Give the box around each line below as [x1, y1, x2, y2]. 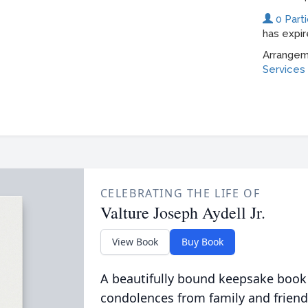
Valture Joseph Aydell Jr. [100, 201, 265, 223]
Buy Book [181, 235, 223, 248]
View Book [111, 235, 158, 248]
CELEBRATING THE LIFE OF [100, 186, 261, 201]
